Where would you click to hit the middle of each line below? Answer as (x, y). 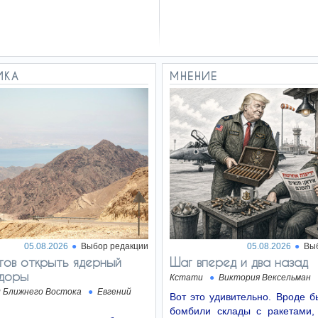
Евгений (114, 292)
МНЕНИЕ (194, 76)
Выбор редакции (115, 246)
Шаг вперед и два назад (239, 262)
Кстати (186, 278)
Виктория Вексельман (265, 278)
